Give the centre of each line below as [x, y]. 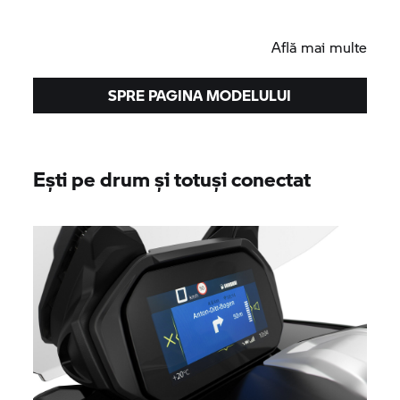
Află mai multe [319, 46]
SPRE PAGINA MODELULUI [200, 95]
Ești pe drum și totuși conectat [172, 178]
